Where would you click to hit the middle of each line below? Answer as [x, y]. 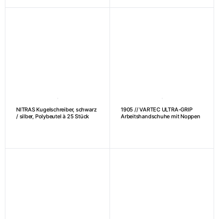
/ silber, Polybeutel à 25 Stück [53, 116]
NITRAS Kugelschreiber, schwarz [56, 109]
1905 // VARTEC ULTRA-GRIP [157, 109]
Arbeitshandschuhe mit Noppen [161, 116]
